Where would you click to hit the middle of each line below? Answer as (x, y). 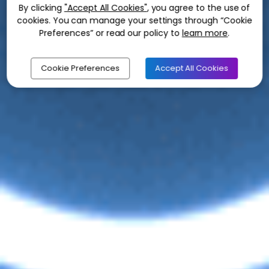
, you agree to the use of (198, 8)
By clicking (41, 8)
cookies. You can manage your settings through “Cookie (134, 21)
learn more (205, 33)
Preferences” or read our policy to (110, 33)
